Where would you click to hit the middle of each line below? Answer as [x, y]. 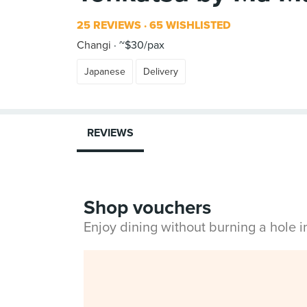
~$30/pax [140, 45]
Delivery [161, 72]
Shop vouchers [147, 208]
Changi [94, 45]
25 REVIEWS [109, 25]
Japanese [105, 72]
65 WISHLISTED [189, 25]
